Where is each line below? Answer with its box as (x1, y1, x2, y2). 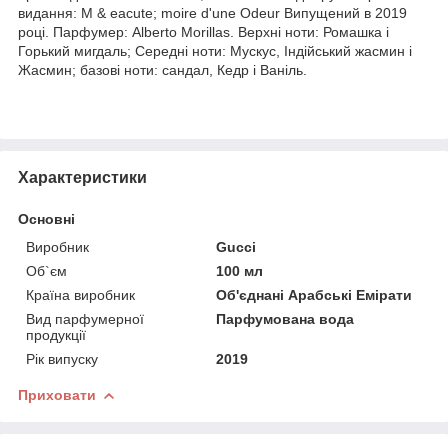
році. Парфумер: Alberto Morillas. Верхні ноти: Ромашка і (18, 23, 389, 40)
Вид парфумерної (26, 310, 144, 327)
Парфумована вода (216, 310, 355, 327)
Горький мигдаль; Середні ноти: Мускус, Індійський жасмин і (18, 42, 412, 59)
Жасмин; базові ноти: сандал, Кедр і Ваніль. (18, 61, 307, 78)
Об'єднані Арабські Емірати (216, 286, 413, 303)
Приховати (18, 386, 96, 403)
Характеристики (18, 168, 147, 186)
